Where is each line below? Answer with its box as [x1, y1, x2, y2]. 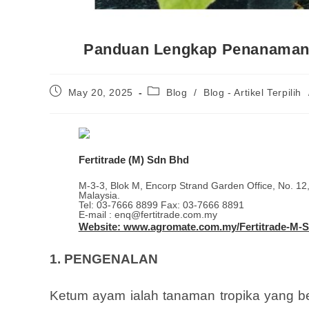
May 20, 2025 [68, 86, 133, 98]
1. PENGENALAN [50, 251, 158, 266]
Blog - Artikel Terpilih [203, 86, 302, 98]
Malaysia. [78, 189, 120, 201]
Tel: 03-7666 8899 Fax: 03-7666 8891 [78, 199, 244, 210]
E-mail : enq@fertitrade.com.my [78, 208, 217, 220]
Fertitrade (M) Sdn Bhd [78, 153, 189, 166]
